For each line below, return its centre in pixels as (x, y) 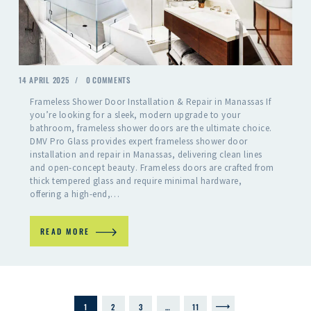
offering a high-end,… (75, 194)
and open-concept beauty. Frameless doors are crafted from (152, 167)
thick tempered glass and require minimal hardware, (136, 180)
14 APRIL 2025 (44, 80)
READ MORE (65, 231)
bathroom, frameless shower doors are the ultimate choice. (151, 128)
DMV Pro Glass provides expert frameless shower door (139, 141)
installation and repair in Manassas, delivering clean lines (146, 154)
